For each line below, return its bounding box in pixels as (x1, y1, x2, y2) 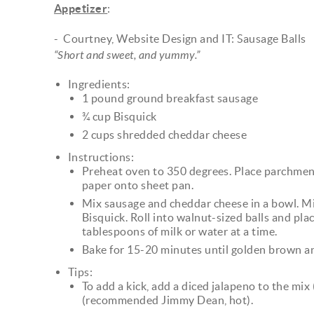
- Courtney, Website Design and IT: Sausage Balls (54, 32, 306, 45)
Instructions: (68, 150, 135, 163)
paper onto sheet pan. (82, 178, 194, 191)
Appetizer (54, 1, 108, 15)
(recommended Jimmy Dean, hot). (82, 293, 254, 306)
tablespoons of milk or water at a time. (82, 224, 278, 238)
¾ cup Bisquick (82, 109, 157, 123)
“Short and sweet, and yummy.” (54, 48, 200, 62)
